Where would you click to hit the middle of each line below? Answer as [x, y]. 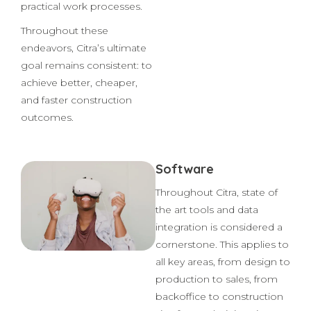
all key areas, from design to [223, 299]
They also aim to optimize [83, 26]
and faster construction [76, 137]
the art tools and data [207, 247]
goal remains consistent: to [86, 102]
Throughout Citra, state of [217, 229]
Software [185, 206]
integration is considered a [219, 264]
